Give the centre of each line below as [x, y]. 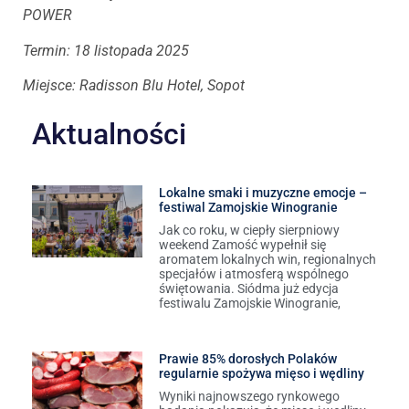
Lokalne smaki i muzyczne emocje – [262, 192]
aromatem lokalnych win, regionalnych [267, 259]
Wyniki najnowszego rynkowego [249, 396]
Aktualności [109, 134]
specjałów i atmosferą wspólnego [253, 273]
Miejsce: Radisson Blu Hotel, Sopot [134, 86]
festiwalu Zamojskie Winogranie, [249, 303]
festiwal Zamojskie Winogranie [248, 207]
